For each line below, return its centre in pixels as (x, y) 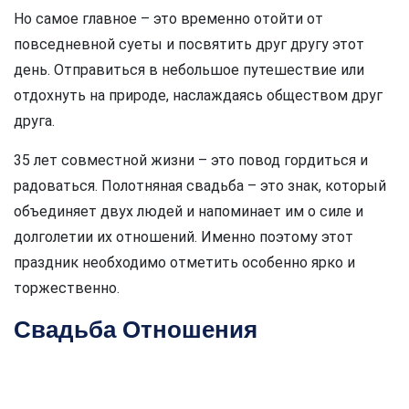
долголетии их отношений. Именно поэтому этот (184, 236)
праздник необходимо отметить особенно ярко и (184, 262)
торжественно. (67, 288)
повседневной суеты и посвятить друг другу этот (189, 44)
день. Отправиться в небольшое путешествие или (189, 69)
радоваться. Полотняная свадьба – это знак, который (200, 185)
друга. (34, 121)
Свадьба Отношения (136, 329)
